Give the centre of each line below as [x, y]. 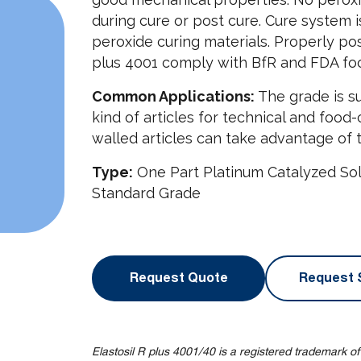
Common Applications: [173, 96]
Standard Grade [146, 193]
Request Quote [178, 278]
